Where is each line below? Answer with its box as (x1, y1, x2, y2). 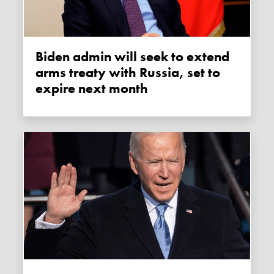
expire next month (35, 80, 149, 97)
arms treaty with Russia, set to (35, 64, 221, 81)
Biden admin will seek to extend (35, 48, 44, 65)
